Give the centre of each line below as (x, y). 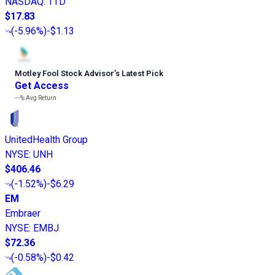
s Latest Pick (139, 73)
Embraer (23, 213)
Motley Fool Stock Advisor (64, 73)
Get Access (42, 85)
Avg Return (41, 98)
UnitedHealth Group (46, 139)
